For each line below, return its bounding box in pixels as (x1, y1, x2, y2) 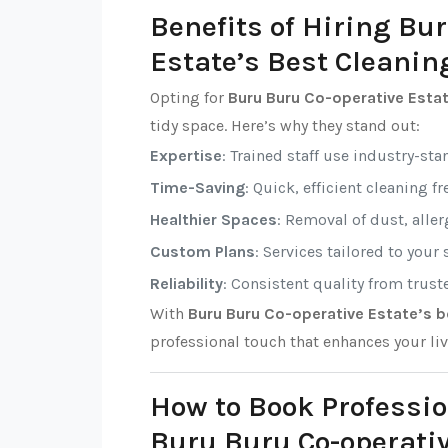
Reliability (150, 274, 223, 293)
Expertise (150, 146, 222, 165)
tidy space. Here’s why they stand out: (150, 116, 420, 135)
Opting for (150, 88, 228, 107)
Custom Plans (150, 242, 255, 261)
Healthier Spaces (150, 210, 277, 229)
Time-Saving (150, 178, 245, 197)
